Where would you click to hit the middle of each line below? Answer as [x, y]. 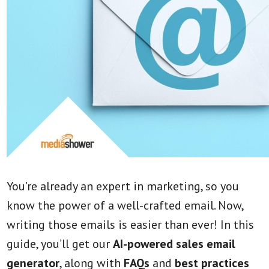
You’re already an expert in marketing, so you [123, 186]
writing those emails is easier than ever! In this [131, 225]
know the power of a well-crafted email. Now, [125, 205]
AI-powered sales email [174, 244]
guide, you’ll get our [60, 244]
